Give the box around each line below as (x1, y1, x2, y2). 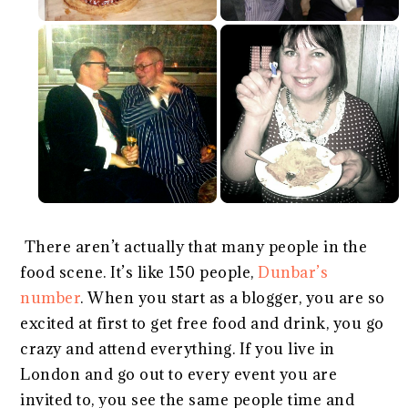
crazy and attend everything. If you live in (20, 338, 335, 359)
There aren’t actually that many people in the (20, 236, 368, 257)
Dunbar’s (258, 261, 329, 282)
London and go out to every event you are (20, 363, 338, 384)
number (20, 287, 81, 308)
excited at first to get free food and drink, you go (20, 312, 384, 333)
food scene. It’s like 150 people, (20, 261, 259, 282)
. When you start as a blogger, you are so (80, 287, 385, 308)
